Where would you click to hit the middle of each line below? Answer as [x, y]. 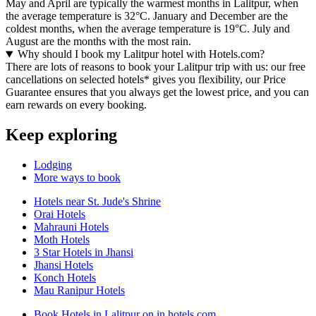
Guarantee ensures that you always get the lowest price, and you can [157, 92]
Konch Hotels [65, 278]
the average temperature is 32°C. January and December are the [147, 16]
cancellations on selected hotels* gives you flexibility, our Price [146, 80]
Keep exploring [61, 135]
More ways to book [77, 178]
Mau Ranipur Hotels [79, 291]
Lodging [53, 165]
